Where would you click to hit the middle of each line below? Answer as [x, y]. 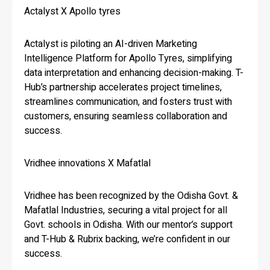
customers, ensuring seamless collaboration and [126, 116]
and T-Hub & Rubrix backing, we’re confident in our [127, 239]
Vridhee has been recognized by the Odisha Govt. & [131, 196]
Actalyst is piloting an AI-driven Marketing [111, 44]
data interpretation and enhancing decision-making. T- [134, 73]
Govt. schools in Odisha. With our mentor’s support [128, 224]
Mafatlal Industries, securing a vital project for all [126, 210]
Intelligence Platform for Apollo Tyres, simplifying [128, 58]
